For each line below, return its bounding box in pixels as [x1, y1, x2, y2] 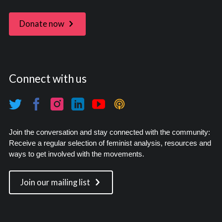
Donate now [19, 19, 64, 29]
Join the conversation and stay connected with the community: [8, 128, 210, 137]
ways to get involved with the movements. [8, 150, 144, 159]
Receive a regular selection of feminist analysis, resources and [8, 139, 211, 148]
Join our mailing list [20, 177, 91, 187]
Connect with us [8, 72, 87, 86]
